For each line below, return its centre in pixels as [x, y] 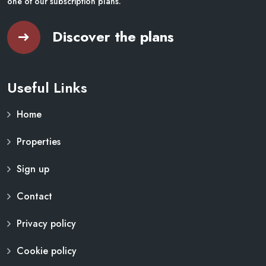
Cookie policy [47, 251]
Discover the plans [113, 36]
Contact [34, 197]
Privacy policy [46, 224]
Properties [39, 142]
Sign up [33, 169]
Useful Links [47, 88]
